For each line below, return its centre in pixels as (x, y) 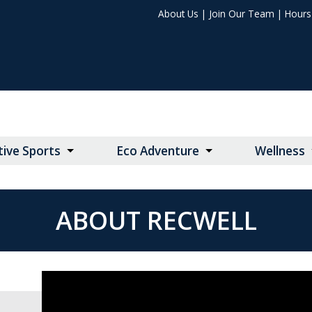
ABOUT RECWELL (156, 220)
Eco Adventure (158, 151)
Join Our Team (242, 13)
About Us (178, 13)
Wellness (280, 151)
